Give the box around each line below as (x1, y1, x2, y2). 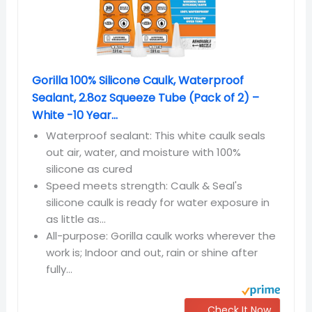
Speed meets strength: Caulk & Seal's (46, 178, 243, 194)
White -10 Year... (32, 107, 118, 124)
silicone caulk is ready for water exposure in (46, 195, 270, 210)
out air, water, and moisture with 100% (46, 145, 242, 160)
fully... (46, 262, 73, 277)
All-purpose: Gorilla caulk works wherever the (46, 228, 276, 244)
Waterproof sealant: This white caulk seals (46, 128, 266, 143)
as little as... (46, 212, 107, 227)
